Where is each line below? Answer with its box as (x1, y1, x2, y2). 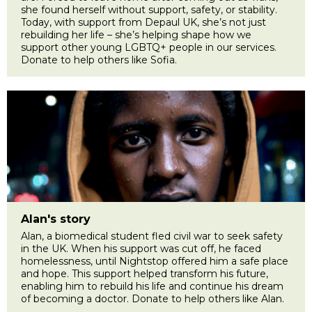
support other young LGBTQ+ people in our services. (21, 40, 276, 54)
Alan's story (21, 212, 91, 226)
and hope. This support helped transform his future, (21, 267, 268, 280)
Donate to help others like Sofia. (21, 53, 177, 66)
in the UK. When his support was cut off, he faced (21, 242, 261, 255)
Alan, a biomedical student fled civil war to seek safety (21, 229, 283, 242)
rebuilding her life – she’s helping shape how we (21, 28, 251, 41)
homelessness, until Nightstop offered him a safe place (21, 254, 288, 267)
